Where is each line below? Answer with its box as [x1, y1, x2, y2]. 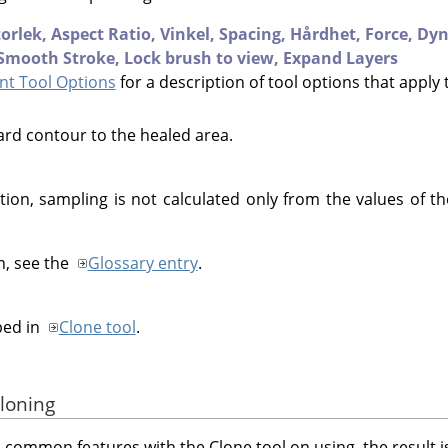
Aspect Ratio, [51, 22, 160, 45]
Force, [365, 22, 417, 45]
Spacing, [219, 22, 290, 45]
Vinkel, [160, 22, 219, 45]
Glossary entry [87, 251, 198, 274]
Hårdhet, [290, 22, 365, 45]
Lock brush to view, [124, 46, 283, 69]
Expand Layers [283, 46, 398, 69]
